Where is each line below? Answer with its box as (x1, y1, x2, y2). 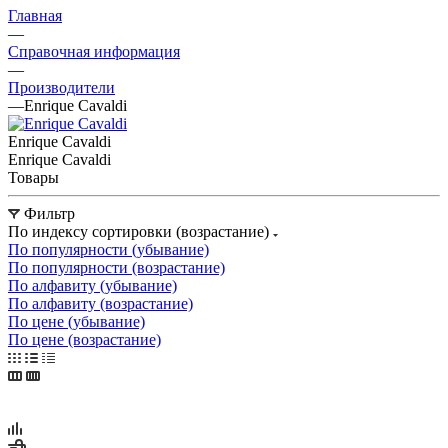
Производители (8, 78, 115, 96)
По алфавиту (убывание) (8, 276, 177, 294)
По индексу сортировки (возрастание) (8, 222, 273, 240)
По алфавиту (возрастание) (8, 294, 193, 312)
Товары (8, 168, 59, 186)
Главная (8, 6, 62, 24)
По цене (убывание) (8, 312, 145, 330)
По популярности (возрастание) (8, 258, 225, 276)
